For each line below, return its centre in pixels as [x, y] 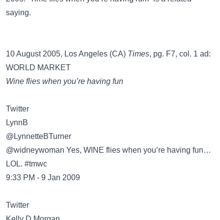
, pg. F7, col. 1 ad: [180, 54]
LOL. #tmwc [27, 164]
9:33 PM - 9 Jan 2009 [43, 178]
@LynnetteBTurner [39, 136]
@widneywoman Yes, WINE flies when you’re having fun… [109, 150]
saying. [18, 13]
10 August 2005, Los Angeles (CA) [67, 54]
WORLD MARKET [38, 68]
